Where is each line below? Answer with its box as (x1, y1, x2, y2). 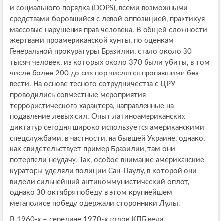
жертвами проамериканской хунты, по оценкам (9, 37, 174, 44)
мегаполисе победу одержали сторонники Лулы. (9, 199, 180, 207)
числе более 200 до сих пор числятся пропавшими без (9, 69, 199, 77)
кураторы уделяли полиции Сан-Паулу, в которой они (9, 167, 197, 175)
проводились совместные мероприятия (9, 91, 146, 99)
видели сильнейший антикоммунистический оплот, (9, 178, 189, 185)
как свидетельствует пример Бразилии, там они (9, 145, 175, 153)
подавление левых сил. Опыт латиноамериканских (9, 112, 185, 120)
